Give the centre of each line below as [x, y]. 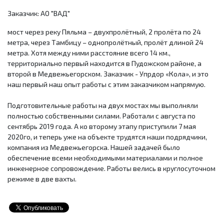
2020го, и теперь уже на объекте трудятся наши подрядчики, [107, 136]
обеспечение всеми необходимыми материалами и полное [105, 157]
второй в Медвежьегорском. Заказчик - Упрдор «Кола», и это [108, 73]
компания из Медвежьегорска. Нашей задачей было [94, 147]
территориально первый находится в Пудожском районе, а [104, 63]
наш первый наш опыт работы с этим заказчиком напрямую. [106, 84]
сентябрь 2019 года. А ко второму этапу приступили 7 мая [102, 126]
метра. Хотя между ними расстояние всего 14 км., [89, 52]
